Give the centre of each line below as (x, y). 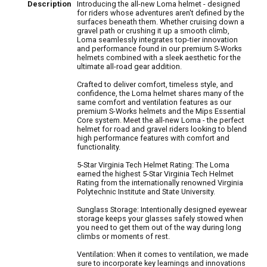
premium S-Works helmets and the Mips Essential (161, 111)
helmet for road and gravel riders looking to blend (162, 129)
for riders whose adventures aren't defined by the (161, 13)
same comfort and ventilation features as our (154, 102)
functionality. (99, 147)
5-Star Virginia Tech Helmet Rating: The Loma (153, 164)
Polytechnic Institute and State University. (146, 191)
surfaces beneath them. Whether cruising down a (161, 21)
